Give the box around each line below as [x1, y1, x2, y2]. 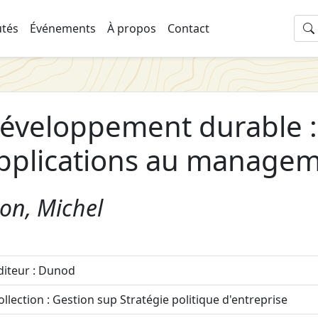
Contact [167, 21, 209, 36]
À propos [106, 21, 156, 36]
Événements [29, 21, 96, 36]
